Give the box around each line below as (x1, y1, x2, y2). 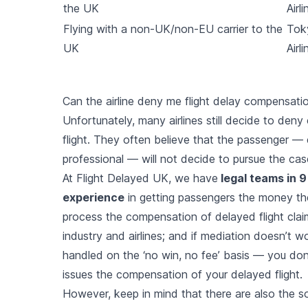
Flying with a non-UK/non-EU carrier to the (63, 21, 283, 36)
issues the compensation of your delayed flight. (62, 267, 302, 281)
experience (62, 190, 124, 204)
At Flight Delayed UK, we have (62, 170, 218, 185)
